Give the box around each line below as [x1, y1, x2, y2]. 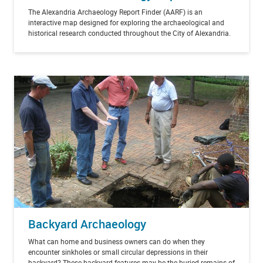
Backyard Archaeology [28, 215, 146, 232]
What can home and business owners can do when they [28, 236, 205, 246]
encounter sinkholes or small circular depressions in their [28, 247, 208, 257]
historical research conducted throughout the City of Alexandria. [28, 28, 231, 38]
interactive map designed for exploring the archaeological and [28, 17, 224, 27]
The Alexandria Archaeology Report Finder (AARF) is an [28, 6, 203, 16]
